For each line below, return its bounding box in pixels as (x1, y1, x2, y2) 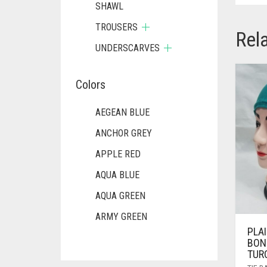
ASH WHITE (95, 232, 140, 243)
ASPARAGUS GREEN (95, 253, 172, 264)
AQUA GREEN (95, 190, 145, 201)
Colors (76, 77, 105, 92)
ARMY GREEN (95, 211, 147, 222)
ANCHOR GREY (95, 128, 152, 139)
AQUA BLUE (95, 169, 139, 181)
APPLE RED (95, 148, 141, 160)
